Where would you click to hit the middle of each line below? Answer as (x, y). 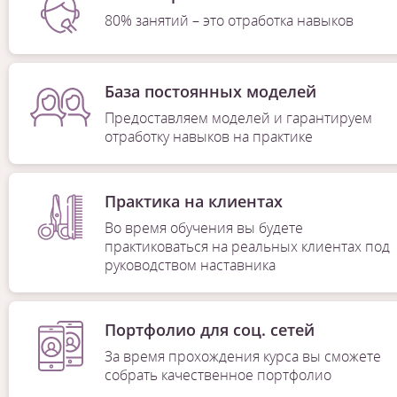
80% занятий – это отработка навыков (229, 21)
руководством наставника (190, 265)
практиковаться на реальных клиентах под (247, 247)
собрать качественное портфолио (218, 375)
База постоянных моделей (210, 92)
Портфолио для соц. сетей (209, 330)
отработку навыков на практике (208, 137)
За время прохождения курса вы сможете (242, 357)
